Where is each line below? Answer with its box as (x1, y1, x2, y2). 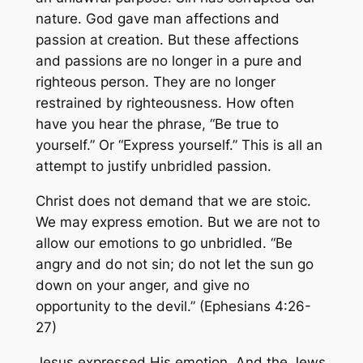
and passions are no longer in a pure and (35, 53, 302, 70)
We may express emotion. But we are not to (35, 213, 320, 230)
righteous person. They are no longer (35, 74, 275, 91)
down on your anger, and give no (35, 276, 250, 293)
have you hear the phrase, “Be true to (35, 116, 279, 133)
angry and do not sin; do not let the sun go (35, 255, 314, 272)
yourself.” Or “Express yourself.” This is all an (35, 137, 322, 154)
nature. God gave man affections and (35, 11, 280, 28)
